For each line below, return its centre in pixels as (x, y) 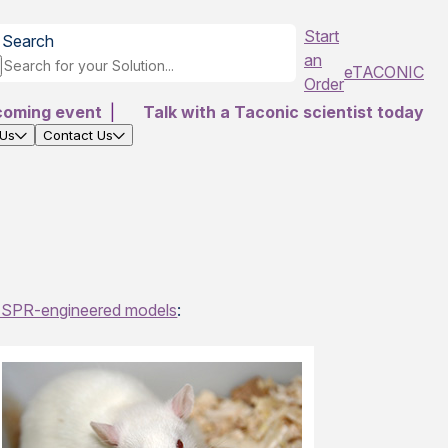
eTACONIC (384, 72)
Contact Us (78, 135)
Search (28, 41)
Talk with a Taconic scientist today (283, 112)
